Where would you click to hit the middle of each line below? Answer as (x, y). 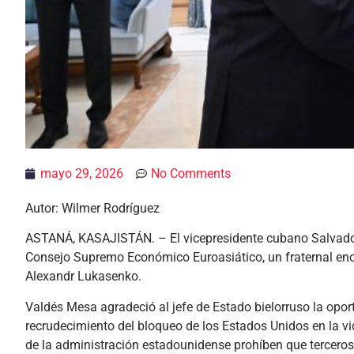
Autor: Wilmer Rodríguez (92, 208)
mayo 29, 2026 (82, 173)
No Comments (191, 173)
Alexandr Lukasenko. (83, 277)
